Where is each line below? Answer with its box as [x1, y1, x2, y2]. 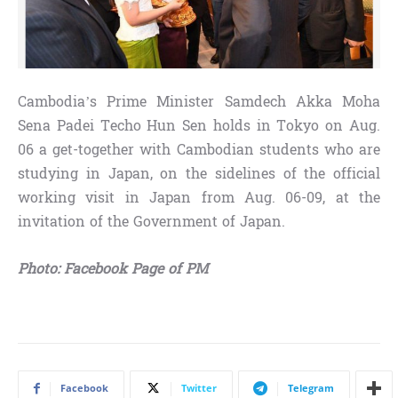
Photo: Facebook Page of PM [18, 255, 208, 282]
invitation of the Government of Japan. [18, 208, 285, 235]
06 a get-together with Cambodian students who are [18, 136, 380, 163]
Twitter [181, 380, 217, 394]
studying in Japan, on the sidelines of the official [18, 160, 380, 187]
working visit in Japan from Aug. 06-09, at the [18, 184, 380, 211]
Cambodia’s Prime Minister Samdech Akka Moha [18, 88, 380, 115]
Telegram [288, 380, 334, 394]
